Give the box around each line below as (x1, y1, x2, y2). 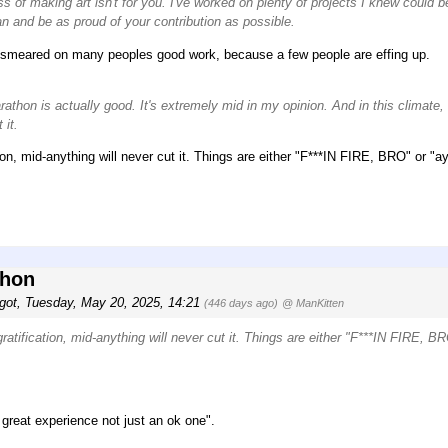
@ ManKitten (282, 296, 344, 309)
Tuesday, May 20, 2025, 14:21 (25, 294, 204, 310)
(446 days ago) (204, 296, 278, 309)
